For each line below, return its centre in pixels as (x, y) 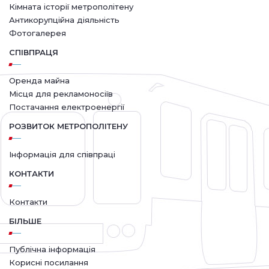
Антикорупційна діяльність (64, 20)
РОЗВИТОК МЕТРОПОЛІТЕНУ (68, 126)
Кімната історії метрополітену (71, 6)
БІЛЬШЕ (25, 221)
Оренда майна (39, 80)
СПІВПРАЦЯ (34, 52)
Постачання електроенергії (67, 107)
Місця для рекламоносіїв (61, 93)
